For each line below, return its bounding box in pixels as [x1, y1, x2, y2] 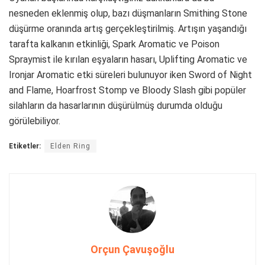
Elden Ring [50, 142, 91, 151]
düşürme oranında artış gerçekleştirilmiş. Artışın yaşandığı [9, 23, 247, 35]
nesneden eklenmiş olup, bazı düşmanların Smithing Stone [9, 8, 247, 20]
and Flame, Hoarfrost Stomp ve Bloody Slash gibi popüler [9, 85, 246, 96]
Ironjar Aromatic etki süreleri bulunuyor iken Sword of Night [9, 69, 252, 81]
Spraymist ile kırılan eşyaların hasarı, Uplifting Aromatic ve [9, 54, 247, 66]
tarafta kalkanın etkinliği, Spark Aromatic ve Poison [9, 38, 219, 50]
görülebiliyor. [9, 115, 60, 127]
